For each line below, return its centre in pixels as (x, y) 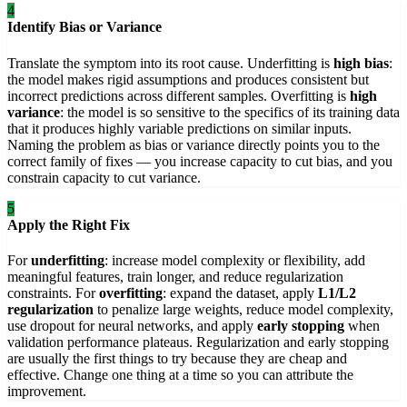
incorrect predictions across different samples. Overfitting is (179, 95)
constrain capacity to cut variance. (104, 177)
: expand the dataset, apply (240, 293)
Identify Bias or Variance (84, 27)
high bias (361, 63)
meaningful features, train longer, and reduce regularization (175, 276)
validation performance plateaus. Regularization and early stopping (198, 342)
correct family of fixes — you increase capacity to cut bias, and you (200, 161)
